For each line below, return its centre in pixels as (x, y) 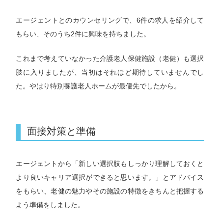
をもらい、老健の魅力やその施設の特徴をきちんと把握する (110, 191)
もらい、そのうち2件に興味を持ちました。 (83, 34)
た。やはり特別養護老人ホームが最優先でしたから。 (98, 86)
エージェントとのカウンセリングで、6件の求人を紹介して (110, 20)
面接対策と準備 (62, 131)
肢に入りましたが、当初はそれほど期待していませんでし (110, 72)
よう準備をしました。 (50, 205)
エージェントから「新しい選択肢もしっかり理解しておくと (110, 164)
